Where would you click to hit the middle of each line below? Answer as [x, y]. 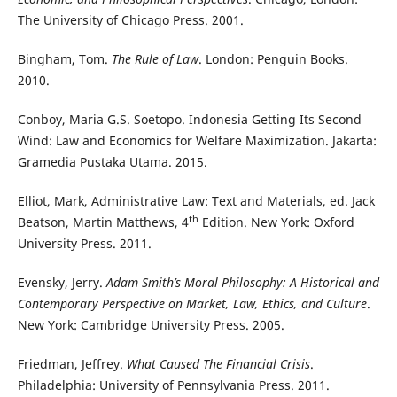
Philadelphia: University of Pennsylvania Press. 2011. [173, 385]
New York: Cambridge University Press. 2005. [151, 325]
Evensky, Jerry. [62, 283]
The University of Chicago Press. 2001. [130, 20]
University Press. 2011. [84, 244]
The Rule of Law [155, 59]
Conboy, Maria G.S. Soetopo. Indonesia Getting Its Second [189, 120]
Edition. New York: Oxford [276, 222]
